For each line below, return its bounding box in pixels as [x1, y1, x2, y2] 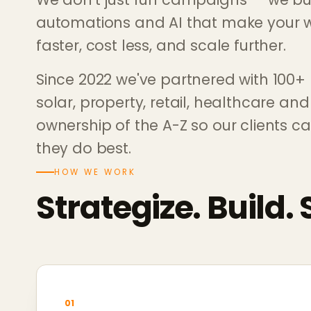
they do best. [36, 138, 131, 159]
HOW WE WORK [54, 167, 136, 178]
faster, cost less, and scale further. [36, 35, 286, 56]
